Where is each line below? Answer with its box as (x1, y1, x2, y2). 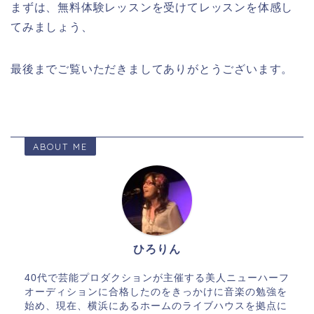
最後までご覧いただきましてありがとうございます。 (11, 63, 294, 76)
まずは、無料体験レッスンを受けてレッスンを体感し (11, 1, 294, 14)
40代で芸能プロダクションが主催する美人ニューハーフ (25, 273, 289, 284)
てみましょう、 (11, 21, 93, 34)
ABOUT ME (33, 141, 88, 153)
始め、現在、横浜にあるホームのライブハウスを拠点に (25, 301, 287, 312)
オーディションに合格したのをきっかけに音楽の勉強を (25, 287, 287, 298)
